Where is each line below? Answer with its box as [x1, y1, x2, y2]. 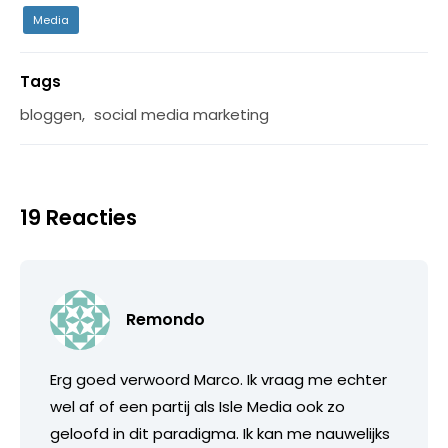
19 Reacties [20, 202, 137, 232]
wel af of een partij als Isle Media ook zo [50, 395, 345, 417]
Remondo [126, 307, 205, 331]
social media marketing [94, 103, 269, 125]
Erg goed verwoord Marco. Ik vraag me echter [50, 368, 387, 390]
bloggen [20, 103, 82, 125]
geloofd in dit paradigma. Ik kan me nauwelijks [50, 422, 390, 444]
